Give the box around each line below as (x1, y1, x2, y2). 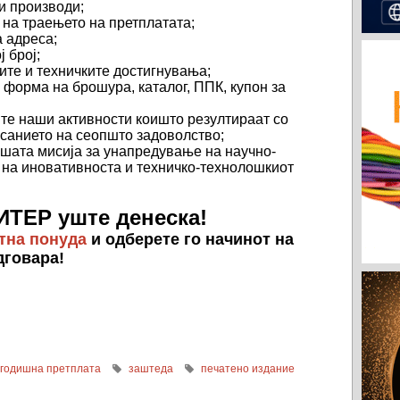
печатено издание (201, 362, 296, 375)
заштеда (129, 362, 174, 375)
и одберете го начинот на (87, 229, 294, 248)
